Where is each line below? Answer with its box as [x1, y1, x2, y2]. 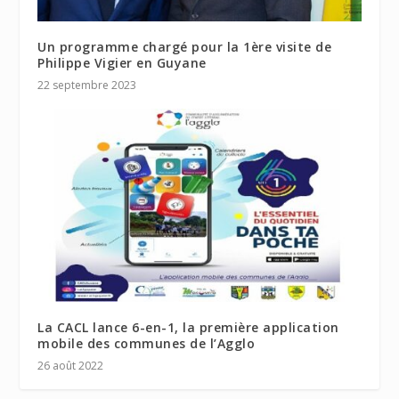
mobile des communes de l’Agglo [37, 335, 256, 353]
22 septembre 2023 [37, 77, 137, 93]
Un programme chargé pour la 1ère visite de [37, 37, 332, 55]
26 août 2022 [37, 358, 104, 374]
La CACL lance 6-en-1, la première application [37, 319, 339, 337]
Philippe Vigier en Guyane [37, 53, 207, 71]
